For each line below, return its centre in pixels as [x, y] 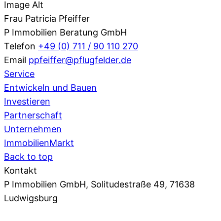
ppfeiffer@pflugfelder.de [80, 60]
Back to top [28, 156]
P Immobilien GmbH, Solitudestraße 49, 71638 [99, 184]
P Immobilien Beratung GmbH [65, 32]
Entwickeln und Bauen [50, 87]
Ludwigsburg [31, 198]
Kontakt [20, 170]
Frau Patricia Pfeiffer [47, 18]
